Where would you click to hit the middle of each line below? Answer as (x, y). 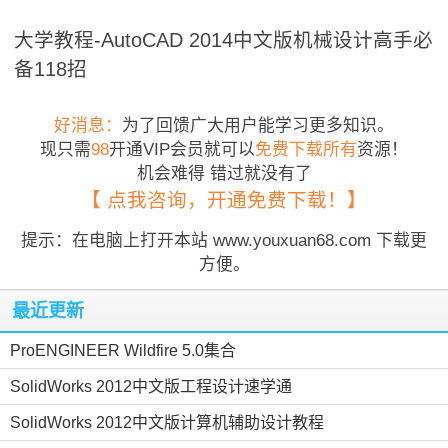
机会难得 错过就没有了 (224, 173)
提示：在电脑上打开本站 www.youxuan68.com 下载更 (224, 240)
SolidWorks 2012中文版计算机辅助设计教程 (167, 422)
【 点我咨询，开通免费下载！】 (224, 199)
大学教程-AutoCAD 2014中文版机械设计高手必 (223, 39)
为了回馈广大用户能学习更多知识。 (258, 125)
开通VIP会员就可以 (182, 149)
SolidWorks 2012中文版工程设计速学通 (151, 386)
